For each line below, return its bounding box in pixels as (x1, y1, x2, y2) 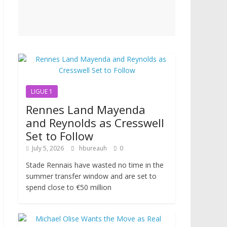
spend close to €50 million (26, 182, 111, 193)
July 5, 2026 (32, 144, 64, 153)
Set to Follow (26, 128, 93, 144)
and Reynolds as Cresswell (26, 115, 164, 131)
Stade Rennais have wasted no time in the (26, 160, 164, 170)
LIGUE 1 (31, 87, 53, 96)
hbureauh (79, 144, 108, 153)
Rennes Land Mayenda (26, 102, 145, 118)
